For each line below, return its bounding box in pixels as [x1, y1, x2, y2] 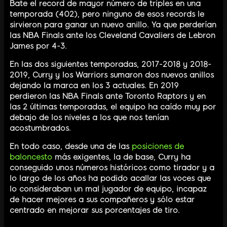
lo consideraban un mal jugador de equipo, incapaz [10, 184, 207, 194]
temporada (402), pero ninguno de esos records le [10, 9, 204, 19]
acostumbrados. [10, 123, 71, 133]
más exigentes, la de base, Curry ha [52, 152, 191, 162]
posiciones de [132, 141, 184, 151]
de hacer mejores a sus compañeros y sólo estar [10, 195, 195, 204]
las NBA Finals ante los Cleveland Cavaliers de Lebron [10, 30, 215, 40]
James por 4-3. [10, 41, 67, 51]
